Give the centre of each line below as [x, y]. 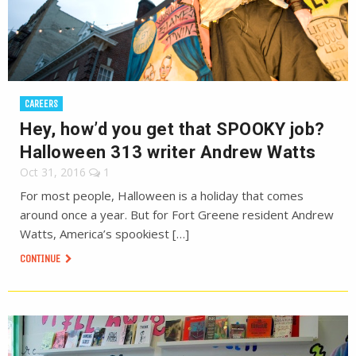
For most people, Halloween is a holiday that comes [162, 195]
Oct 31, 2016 [53, 172]
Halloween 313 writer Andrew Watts [168, 152]
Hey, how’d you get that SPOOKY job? [172, 129]
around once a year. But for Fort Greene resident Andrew [177, 215]
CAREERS [41, 104]
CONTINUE [41, 259]
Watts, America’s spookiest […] [104, 234]
